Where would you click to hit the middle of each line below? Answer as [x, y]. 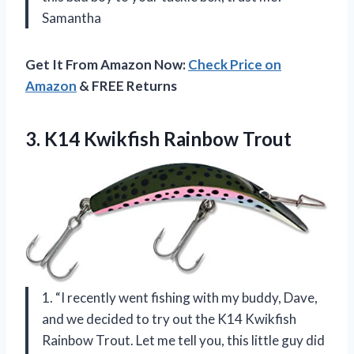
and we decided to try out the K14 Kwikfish [169, 318]
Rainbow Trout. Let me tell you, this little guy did [183, 340]
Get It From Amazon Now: [107, 65]
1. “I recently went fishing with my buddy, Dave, [180, 297]
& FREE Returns [127, 86]
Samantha [72, 18]
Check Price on [235, 65]
